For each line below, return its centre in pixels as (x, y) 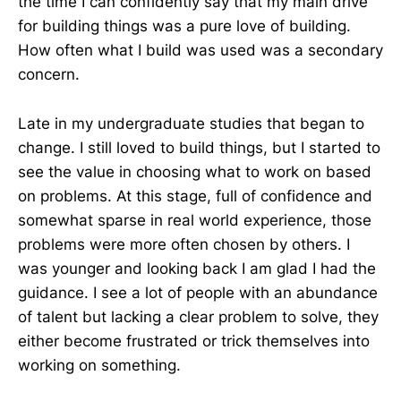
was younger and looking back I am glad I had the (197, 268)
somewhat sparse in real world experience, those (195, 220)
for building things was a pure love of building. (184, 26)
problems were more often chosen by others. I (184, 244)
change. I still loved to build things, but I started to (199, 147)
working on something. (99, 365)
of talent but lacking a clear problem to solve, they (198, 316)
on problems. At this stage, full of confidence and (195, 196)
